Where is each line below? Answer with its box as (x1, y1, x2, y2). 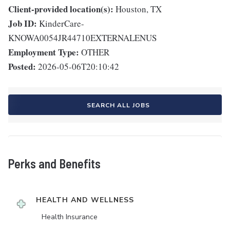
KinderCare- (39, 17, 84, 30)
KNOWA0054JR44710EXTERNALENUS (8, 32, 157, 44)
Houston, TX (116, 3, 162, 15)
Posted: (8, 60, 36, 73)
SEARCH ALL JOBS (86, 101, 150, 110)
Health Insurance (42, 212, 98, 222)
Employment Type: (8, 46, 79, 59)
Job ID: (8, 17, 37, 30)
